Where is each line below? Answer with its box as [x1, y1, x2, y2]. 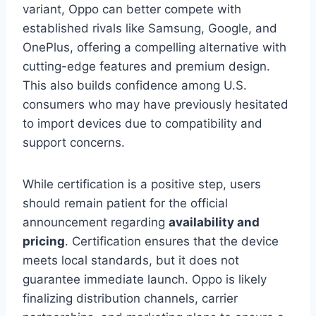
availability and [169, 214, 260, 229]
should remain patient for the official [23, 195, 228, 210]
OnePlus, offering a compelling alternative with [23, 39, 286, 54]
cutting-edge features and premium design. [23, 59, 270, 73]
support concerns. [23, 135, 125, 150]
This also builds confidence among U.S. [23, 78, 247, 92]
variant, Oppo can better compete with [23, 1, 241, 16]
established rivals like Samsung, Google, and [23, 20, 277, 35]
